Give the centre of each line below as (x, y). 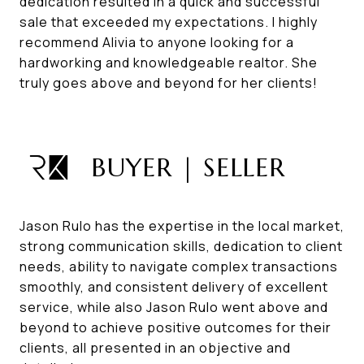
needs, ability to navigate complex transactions (179, 266)
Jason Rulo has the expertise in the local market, (182, 226)
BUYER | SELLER (188, 167)
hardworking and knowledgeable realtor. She (169, 63)
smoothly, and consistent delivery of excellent (174, 287)
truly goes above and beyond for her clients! (169, 83)
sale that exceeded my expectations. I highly (169, 22)
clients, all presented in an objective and (155, 348)
